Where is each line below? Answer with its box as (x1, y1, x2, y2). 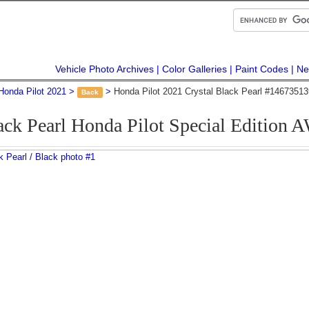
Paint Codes (235, 63, 288, 74)
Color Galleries (162, 63, 227, 74)
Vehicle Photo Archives (55, 63, 154, 74)
